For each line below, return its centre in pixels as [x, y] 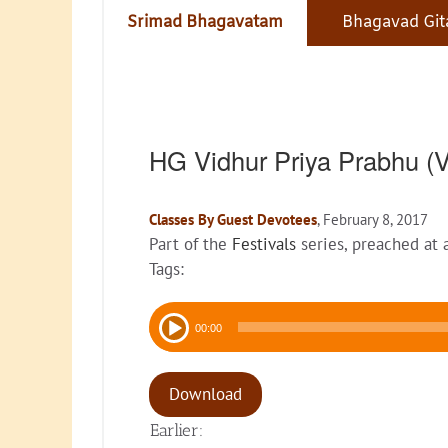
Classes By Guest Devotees [233, 220]
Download [205, 394]
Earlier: [176, 430]
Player [171, 338]
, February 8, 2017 [372, 220]
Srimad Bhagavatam [205, 23]
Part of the [190, 244]
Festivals [264, 244]
